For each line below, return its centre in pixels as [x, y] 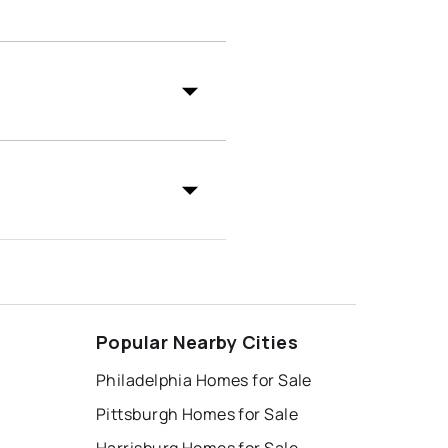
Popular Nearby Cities [197, 342]
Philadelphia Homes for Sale [204, 380]
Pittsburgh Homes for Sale [197, 414]
